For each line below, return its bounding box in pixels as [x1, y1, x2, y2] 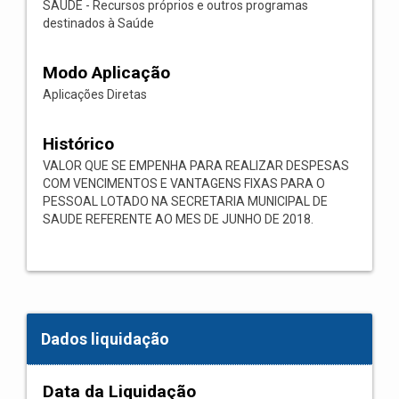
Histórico [43, 134, 114, 154]
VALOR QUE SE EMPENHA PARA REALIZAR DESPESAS [43, 159, 349, 173]
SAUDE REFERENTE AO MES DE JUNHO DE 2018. [43, 212, 313, 226]
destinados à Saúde [43, 16, 154, 30]
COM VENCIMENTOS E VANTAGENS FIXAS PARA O [43, 176, 325, 191]
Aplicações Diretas [43, 87, 147, 102]
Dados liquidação [41, 330, 169, 348]
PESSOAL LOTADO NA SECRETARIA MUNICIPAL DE [43, 194, 328, 208]
